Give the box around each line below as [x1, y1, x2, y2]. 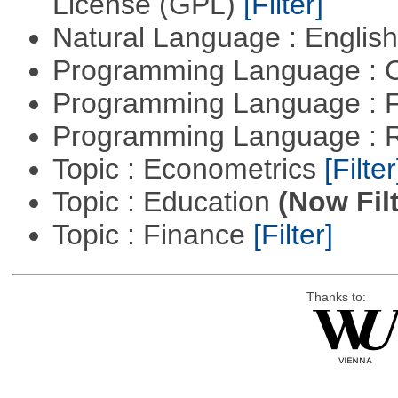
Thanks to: [306, 290, 366, 304]
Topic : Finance [52, 219, 253, 251]
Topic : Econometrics [52, 153, 324, 186]
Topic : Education [52, 186, 278, 219]
